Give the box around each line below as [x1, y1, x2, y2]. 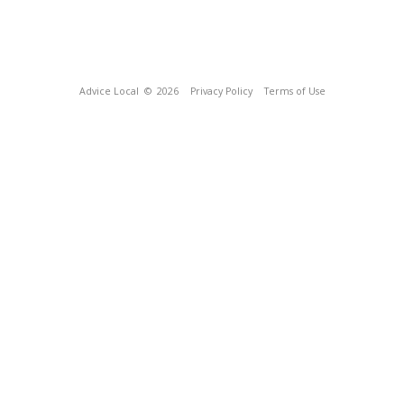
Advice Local [78, 85, 139, 97]
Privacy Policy [189, 85, 252, 97]
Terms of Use [263, 85, 326, 97]
